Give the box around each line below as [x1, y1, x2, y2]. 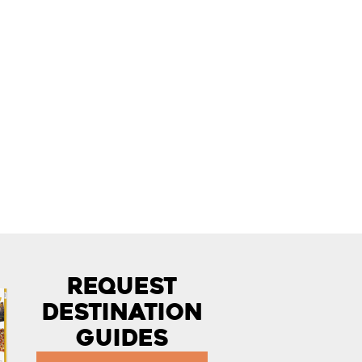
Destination [41, 298, 203, 326]
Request [67, 272, 177, 301]
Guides [75, 324, 169, 352]
